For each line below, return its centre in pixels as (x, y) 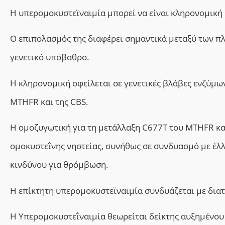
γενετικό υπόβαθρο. (49, 57)
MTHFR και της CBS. (49, 101)
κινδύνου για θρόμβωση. (59, 165)
